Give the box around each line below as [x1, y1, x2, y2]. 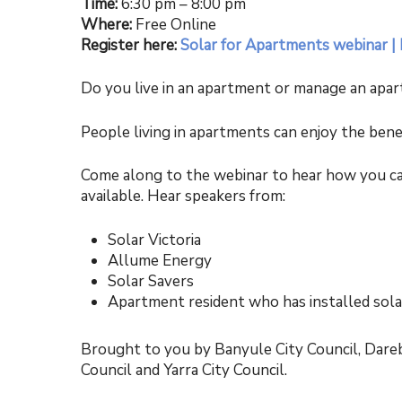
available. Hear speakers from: [81, 186, 286, 207]
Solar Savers [108, 270, 195, 292]
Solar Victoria [108, 229, 202, 250]
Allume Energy [108, 249, 213, 271]
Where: [81, 13, 133, 35]
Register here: [81, 34, 181, 56]
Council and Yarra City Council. [81, 359, 288, 380]
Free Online [132, 13, 217, 35]
